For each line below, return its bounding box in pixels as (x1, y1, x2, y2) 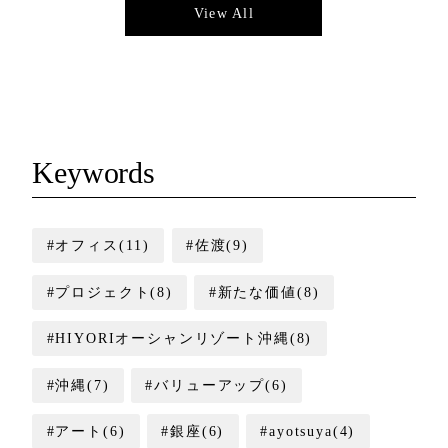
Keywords (32, 156, 156, 191)
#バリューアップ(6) (145, 376, 288, 393)
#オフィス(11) (46, 237, 151, 254)
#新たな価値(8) (208, 283, 320, 300)
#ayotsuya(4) (260, 423, 356, 440)
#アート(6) (46, 423, 126, 440)
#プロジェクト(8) (46, 283, 173, 300)
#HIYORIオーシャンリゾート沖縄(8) (46, 330, 313, 347)
